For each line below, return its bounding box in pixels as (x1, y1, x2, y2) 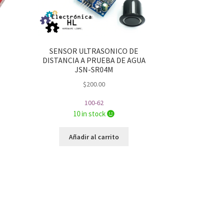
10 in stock (73, 109, 108, 119)
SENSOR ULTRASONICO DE (49, 46, 139, 56)
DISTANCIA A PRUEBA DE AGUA (42, 55, 146, 66)
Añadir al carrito (69, 132, 119, 141)
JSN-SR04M (74, 65, 113, 75)
